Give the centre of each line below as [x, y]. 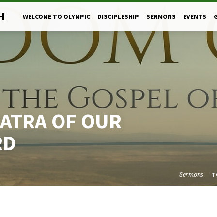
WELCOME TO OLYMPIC [56, 17]
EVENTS [195, 17]
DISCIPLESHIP [118, 17]
